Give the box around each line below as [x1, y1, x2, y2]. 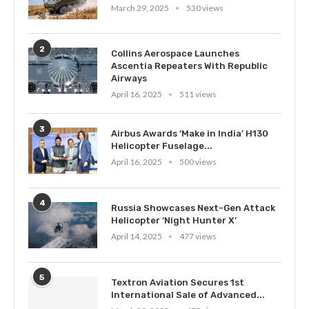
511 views [179, 89, 217, 100]
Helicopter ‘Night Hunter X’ [111, 215, 237, 226]
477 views [179, 231, 217, 242]
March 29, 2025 [111, 2, 169, 13]
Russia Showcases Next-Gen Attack [111, 203, 275, 214]
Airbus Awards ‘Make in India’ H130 [111, 128, 268, 139]
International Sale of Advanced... [111, 289, 265, 300]
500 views [179, 157, 217, 168]
